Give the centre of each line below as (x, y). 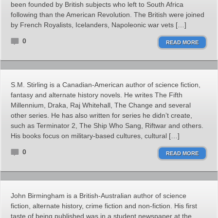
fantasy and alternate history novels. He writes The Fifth (97, 95)
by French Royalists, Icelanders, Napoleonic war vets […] (99, 25)
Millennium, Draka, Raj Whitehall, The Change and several (101, 105)
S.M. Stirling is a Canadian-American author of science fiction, (106, 85)
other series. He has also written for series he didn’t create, (101, 115)
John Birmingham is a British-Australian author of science (99, 196)
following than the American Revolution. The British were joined (108, 15)
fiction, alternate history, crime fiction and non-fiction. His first (104, 206)
